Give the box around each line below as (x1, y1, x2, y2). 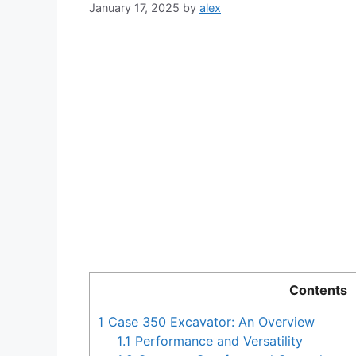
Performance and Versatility (131, 333, 304, 350)
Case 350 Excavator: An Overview (104, 314, 315, 331)
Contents (289, 282, 347, 299)
